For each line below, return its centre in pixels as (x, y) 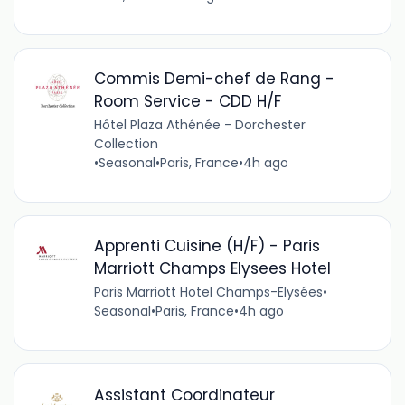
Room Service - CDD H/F (187, 102)
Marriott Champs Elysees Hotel (212, 269)
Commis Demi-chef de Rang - (214, 79)
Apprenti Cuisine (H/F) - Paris (207, 246)
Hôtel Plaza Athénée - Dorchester (199, 125)
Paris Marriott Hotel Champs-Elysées (208, 292)
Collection (126, 144)
